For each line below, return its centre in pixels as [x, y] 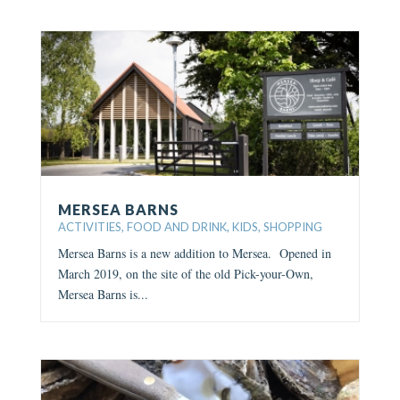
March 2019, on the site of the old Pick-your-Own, [185, 273]
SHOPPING [292, 226]
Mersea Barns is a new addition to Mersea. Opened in [194, 253]
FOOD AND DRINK [176, 226]
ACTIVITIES [89, 226]
